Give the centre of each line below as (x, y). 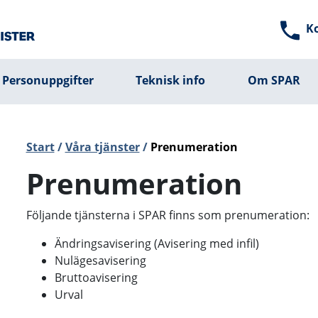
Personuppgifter (48, 81)
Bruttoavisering (96, 278)
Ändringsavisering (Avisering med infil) (157, 243)
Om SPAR (274, 81)
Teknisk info (171, 81)
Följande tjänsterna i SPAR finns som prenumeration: (168, 215)
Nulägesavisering (100, 261)
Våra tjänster (102, 147)
